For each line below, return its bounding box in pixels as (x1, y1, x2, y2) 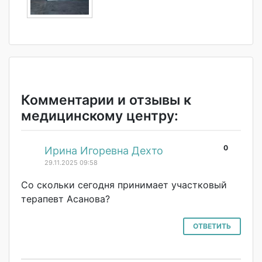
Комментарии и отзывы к (21, 92, 191, 109)
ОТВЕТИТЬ (193, 222, 231, 231)
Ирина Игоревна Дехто (44, 144, 163, 157)
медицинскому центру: (21, 108, 178, 125)
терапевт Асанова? (21, 193, 110, 205)
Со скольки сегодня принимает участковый (21, 179, 227, 191)
